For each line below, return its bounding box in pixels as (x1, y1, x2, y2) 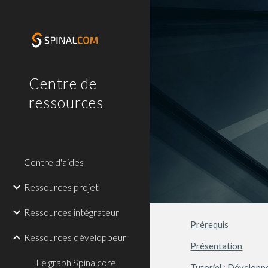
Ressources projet (24, 181, 99, 193)
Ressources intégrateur (24, 206, 119, 218)
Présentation (190, 241, 243, 251)
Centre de (29, 74, 97, 92)
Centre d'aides (24, 156, 84, 167)
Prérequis (190, 220, 229, 230)
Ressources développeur (24, 232, 126, 243)
